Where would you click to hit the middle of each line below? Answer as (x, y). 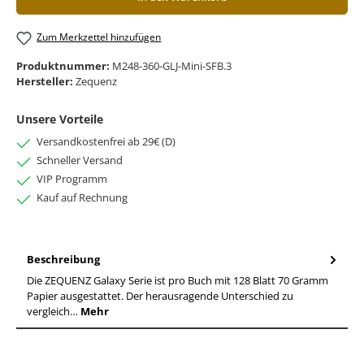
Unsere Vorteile (60, 119)
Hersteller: (46, 81)
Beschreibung (63, 259)
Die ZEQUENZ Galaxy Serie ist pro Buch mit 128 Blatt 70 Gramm (178, 281)
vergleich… (54, 312)
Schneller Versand (80, 160)
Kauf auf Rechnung (82, 198)
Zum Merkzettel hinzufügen (99, 37)
